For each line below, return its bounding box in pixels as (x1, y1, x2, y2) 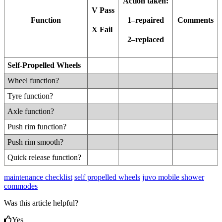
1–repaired (127, 15, 164, 24)
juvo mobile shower (142, 172, 204, 181)
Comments (177, 15, 214, 24)
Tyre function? (7, 92, 54, 101)
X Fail (91, 25, 114, 34)
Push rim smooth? (7, 138, 64, 147)
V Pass (91, 5, 114, 14)
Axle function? (7, 107, 55, 116)
